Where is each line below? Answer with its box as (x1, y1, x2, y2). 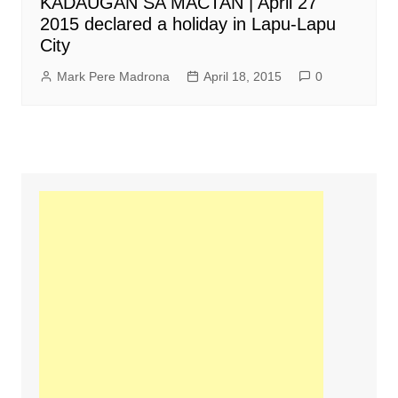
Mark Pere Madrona (56, 69, 170, 84)
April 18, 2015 (203, 69, 282, 84)
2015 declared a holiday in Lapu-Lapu (39, 14, 336, 34)
